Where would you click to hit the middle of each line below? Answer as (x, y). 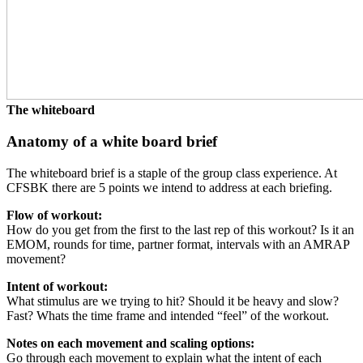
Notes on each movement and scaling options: (130, 343)
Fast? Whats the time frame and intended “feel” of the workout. (168, 315)
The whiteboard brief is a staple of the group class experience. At (172, 173)
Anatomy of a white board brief (112, 141)
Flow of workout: (54, 215)
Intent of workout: (57, 286)
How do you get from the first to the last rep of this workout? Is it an (180, 229)
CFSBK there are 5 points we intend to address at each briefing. (169, 187)
